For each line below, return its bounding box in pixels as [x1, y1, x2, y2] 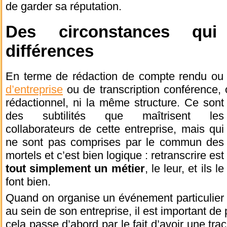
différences [6, 41, 94, 60]
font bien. [6, 175, 51, 188]
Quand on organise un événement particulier [6, 191, 224, 204]
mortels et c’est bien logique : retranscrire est [6, 148, 224, 162]
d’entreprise [6, 83, 63, 96]
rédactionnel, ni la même [6, 96, 130, 109]
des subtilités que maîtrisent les [6, 109, 224, 122]
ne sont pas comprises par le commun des [6, 135, 224, 148]
